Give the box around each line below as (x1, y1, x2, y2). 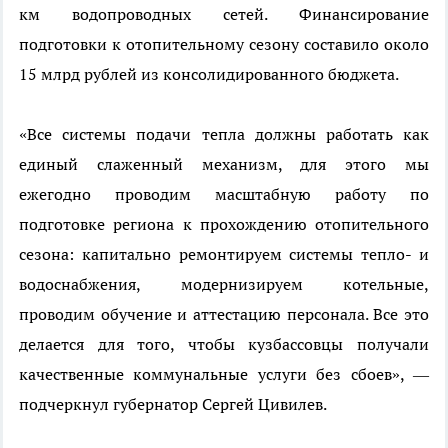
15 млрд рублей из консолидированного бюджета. (19, 64, 399, 84)
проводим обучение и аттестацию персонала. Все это (19, 304, 429, 324)
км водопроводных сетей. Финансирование (19, 4, 429, 24)
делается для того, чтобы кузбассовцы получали (19, 334, 429, 354)
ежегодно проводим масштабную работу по (19, 184, 429, 204)
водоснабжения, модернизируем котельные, (19, 274, 429, 294)
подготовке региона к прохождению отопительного (19, 214, 429, 234)
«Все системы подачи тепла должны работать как (19, 124, 429, 144)
